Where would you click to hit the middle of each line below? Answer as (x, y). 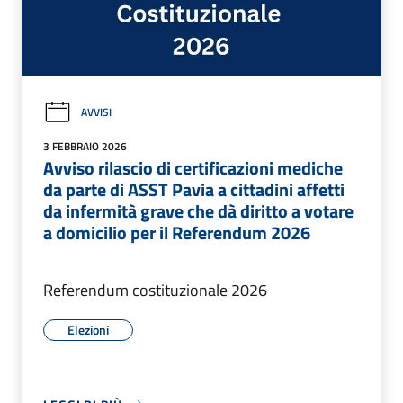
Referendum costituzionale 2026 (155, 290)
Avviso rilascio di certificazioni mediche (193, 167)
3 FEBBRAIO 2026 (85, 146)
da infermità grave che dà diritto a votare (198, 210)
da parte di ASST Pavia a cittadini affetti (194, 189)
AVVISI (96, 112)
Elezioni (88, 329)
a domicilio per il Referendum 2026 (177, 232)
